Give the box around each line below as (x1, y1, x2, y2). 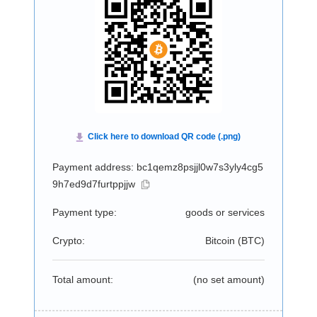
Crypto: (52, 235, 85, 246)
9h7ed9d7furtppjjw (52, 178, 135, 190)
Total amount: (52, 274, 113, 285)
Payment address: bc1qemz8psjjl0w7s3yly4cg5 (52, 161, 263, 173)
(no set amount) (192, 274, 265, 285)
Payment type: (52, 207, 117, 218)
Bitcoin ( (204, 235, 241, 246)
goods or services (185, 207, 265, 218)
